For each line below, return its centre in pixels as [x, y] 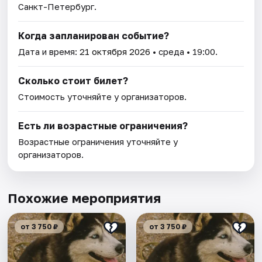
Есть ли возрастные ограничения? [103, 126]
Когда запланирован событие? [94, 36]
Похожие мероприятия [85, 198]
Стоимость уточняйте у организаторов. [103, 97]
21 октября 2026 [115, 52]
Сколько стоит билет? [73, 81]
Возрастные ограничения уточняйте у [98, 142]
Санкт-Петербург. [58, 7]
